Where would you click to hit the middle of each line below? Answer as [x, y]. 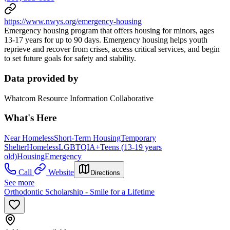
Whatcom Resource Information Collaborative [79, 98]
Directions [105, 172]
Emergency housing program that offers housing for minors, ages [109, 31]
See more [19, 182]
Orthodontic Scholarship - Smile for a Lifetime [79, 191]
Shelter [15, 147]
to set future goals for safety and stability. [70, 59]
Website [61, 172]
